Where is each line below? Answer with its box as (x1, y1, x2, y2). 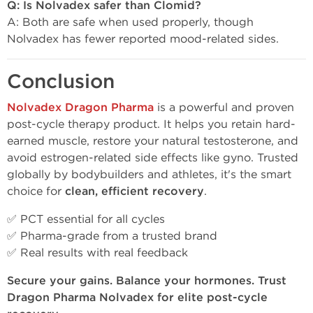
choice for (7, 184, 65, 198)
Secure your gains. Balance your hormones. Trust (7, 274, 286, 288)
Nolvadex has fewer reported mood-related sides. (7, 32, 279, 45)
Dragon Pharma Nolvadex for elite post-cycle (7, 291, 268, 305)
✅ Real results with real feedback (7, 246, 188, 259)
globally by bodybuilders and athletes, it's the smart (7, 168, 291, 181)
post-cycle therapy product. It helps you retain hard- (7, 117, 296, 131)
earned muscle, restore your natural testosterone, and (7, 134, 298, 147)
